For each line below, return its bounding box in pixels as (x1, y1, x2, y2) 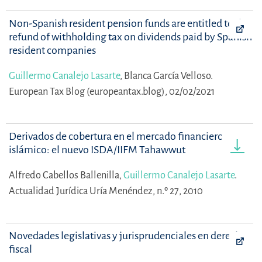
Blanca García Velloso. (124, 70, 213, 81)
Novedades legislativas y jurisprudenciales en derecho (9, 229, 247, 242)
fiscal (9, 243, 32, 255)
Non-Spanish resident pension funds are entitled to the (9, 17, 250, 29)
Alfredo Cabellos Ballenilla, (9, 169, 123, 181)
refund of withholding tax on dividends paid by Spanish (9, 30, 252, 43)
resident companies (9, 44, 96, 56)
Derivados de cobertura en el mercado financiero (9, 130, 223, 142)
